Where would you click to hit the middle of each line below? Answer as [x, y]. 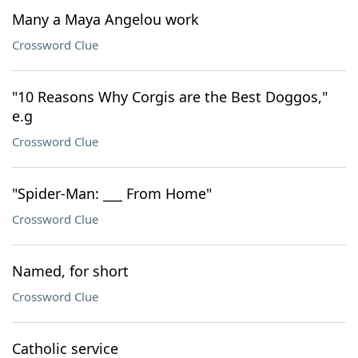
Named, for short [70, 271]
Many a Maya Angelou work [105, 19]
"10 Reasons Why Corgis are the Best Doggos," [170, 97]
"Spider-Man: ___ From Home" [112, 193]
